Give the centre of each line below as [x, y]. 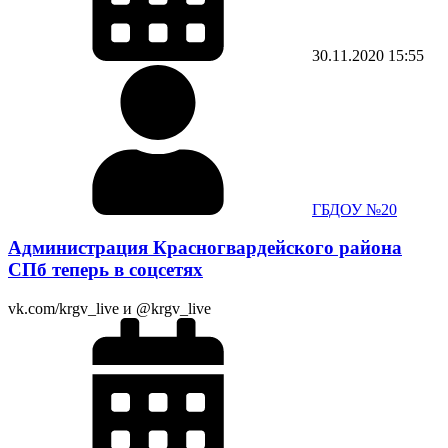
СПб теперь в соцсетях [105, 270]
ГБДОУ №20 [354, 209]
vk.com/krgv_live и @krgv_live [109, 309]
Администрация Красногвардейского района [205, 248]
